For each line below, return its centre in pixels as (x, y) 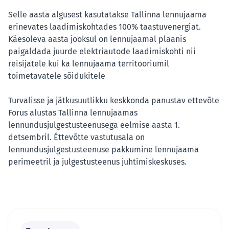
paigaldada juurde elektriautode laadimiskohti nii (102, 52)
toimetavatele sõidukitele (57, 76)
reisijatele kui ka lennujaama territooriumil (89, 64)
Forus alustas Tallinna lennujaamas (73, 113)
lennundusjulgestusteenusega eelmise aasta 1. (94, 125)
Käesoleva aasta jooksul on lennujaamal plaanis (97, 39)
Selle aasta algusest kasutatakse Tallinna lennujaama (107, 15)
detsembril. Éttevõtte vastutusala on (76, 138)
